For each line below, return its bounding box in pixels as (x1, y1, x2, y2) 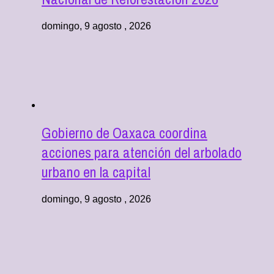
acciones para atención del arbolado (42, 142, 242, 162)
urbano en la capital (42, 161, 150, 182)
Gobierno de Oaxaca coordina (42, 122, 207, 143)
